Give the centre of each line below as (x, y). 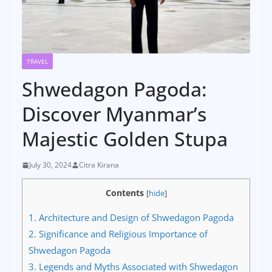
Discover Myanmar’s (114, 114)
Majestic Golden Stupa (125, 139)
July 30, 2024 (50, 165)
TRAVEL (37, 62)
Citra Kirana (99, 165)
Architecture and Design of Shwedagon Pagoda (135, 218)
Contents (124, 193)
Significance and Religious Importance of (122, 234)
